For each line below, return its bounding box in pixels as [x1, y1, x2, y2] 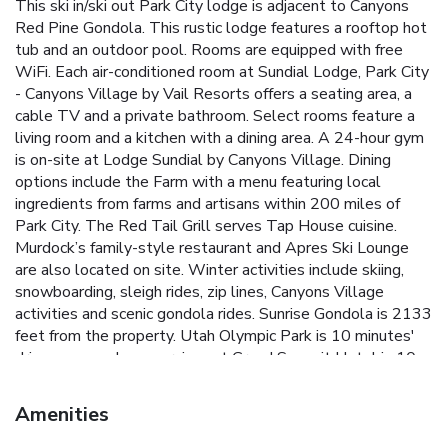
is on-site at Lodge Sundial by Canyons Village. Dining [15, 149, 391, 172]
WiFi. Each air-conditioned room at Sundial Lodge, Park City [15, 61, 429, 84]
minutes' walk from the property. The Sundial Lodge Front [15, 369, 423, 392]
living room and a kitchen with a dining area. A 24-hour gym [15, 127, 424, 150]
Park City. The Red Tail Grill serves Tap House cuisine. [15, 215, 397, 238]
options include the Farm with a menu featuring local [15, 171, 381, 194]
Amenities [15, 401, 109, 429]
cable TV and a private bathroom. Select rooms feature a [15, 105, 415, 128]
